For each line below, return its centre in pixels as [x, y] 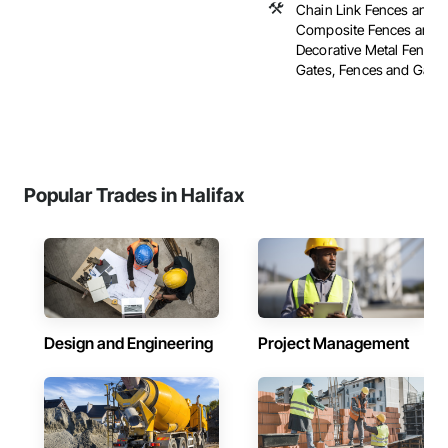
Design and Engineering [128, 343]
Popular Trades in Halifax [134, 195]
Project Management [333, 343]
